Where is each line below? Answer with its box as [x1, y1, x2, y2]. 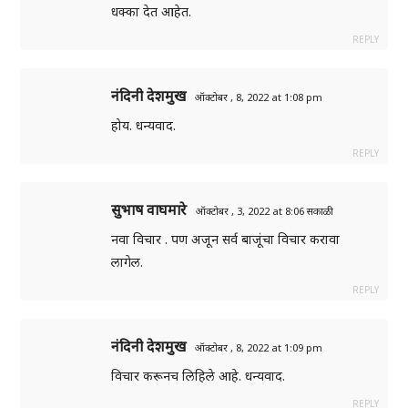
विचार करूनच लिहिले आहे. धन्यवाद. [111, 367, 286, 385]
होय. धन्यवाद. [111, 117, 177, 135]
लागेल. [111, 253, 144, 271]
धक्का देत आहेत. [111, 3, 192, 21]
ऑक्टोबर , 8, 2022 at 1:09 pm [195, 341, 323, 355]
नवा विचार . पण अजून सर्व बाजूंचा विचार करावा [111, 230, 341, 249]
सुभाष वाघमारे [111, 199, 188, 220]
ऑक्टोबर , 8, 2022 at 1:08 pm [195, 90, 323, 105]
